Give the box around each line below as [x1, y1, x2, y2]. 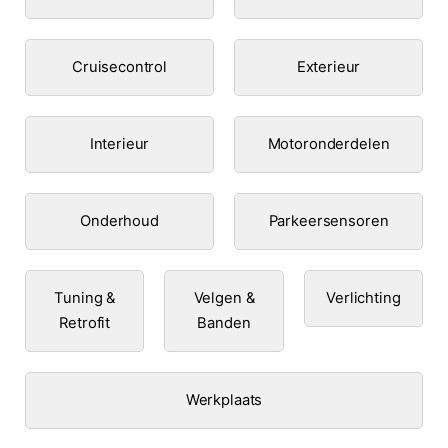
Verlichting [326, 288, 401, 307]
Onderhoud [80, 211, 159, 230]
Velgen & [193, 288, 255, 307]
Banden [197, 313, 251, 332]
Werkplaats [185, 390, 263, 409]
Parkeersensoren [268, 211, 389, 230]
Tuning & [54, 288, 116, 307]
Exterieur [296, 57, 361, 76]
